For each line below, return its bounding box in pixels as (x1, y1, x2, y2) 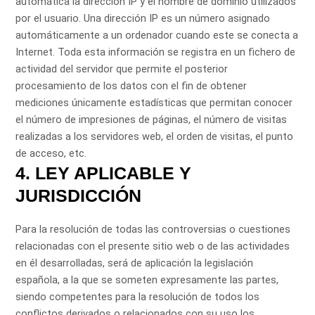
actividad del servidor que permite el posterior (15, 63, 229, 76)
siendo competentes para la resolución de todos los (15, 290, 260, 304)
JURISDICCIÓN (15, 186, 142, 206)
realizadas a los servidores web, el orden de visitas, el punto (15, 130, 294, 143)
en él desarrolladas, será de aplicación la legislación (15, 257, 254, 270)
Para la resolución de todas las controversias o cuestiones (15, 223, 291, 236)
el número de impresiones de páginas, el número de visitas (15, 113, 288, 127)
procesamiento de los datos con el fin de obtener (15, 79, 247, 93)
